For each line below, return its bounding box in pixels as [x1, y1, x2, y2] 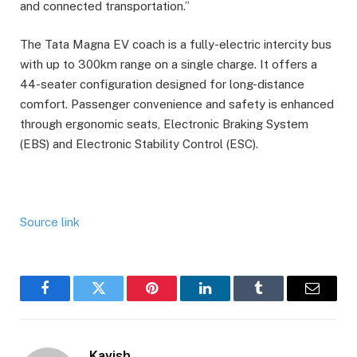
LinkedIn [204, 292, 257, 308]
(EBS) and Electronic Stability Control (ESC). [20, 136, 258, 151]
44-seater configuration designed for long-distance [20, 76, 304, 91]
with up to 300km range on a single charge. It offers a [20, 57, 317, 71]
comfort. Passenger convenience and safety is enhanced [20, 96, 334, 111]
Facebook [44, 292, 100, 308]
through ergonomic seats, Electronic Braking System [20, 116, 308, 131]
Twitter [97, 292, 139, 308]
